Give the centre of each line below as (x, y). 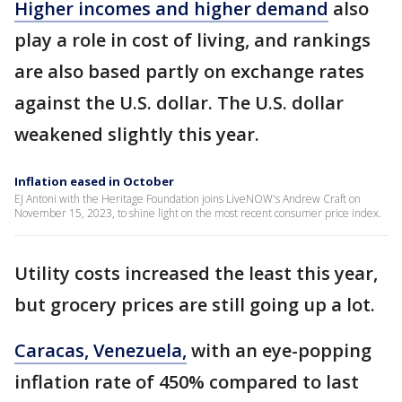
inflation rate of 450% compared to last (187, 381)
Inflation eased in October (94, 181)
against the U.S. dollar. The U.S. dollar (179, 102)
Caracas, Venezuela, (100, 350)
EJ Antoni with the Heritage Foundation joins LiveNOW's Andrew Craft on (188, 198)
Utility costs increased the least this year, (196, 273)
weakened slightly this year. (137, 134)
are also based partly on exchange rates (189, 71)
